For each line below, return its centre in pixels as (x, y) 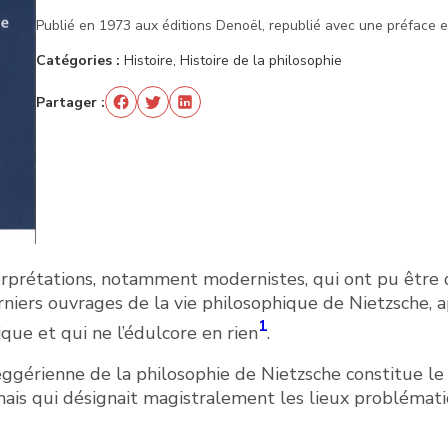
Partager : (70, 102)
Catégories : (80, 60)
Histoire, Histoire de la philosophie (233, 60)
